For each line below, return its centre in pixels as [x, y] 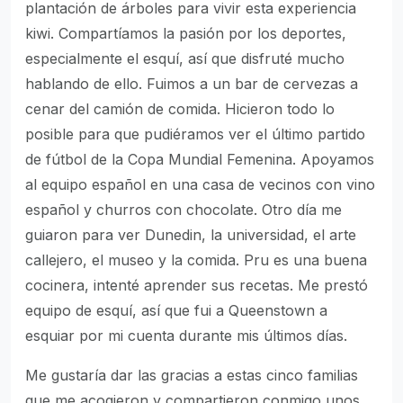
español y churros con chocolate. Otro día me [184, 210]
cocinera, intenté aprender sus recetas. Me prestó [197, 285]
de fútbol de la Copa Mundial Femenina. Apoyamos [200, 159]
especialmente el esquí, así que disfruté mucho [185, 58]
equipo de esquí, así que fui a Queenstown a [176, 310]
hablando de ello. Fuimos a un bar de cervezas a [192, 84]
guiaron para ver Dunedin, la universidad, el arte [191, 235]
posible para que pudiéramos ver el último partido [195, 134]
